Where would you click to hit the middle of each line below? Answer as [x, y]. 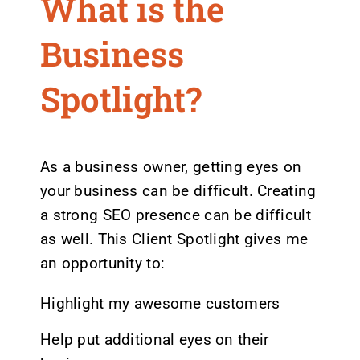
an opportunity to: [102, 264]
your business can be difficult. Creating [178, 191]
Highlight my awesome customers [160, 304]
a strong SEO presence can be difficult [175, 215]
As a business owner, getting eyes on [171, 167]
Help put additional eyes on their [154, 340]
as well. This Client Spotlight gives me [174, 239]
